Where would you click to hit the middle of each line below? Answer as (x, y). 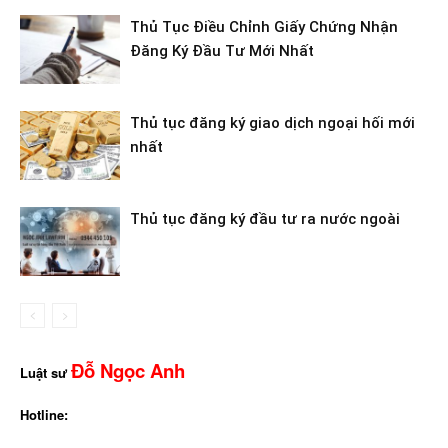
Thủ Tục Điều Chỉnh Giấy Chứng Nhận (264, 26)
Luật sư (45, 373)
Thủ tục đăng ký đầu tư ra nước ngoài (265, 218)
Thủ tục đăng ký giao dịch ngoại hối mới (272, 122)
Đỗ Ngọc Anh (128, 371)
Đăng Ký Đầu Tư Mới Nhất (222, 50)
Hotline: (44, 415)
